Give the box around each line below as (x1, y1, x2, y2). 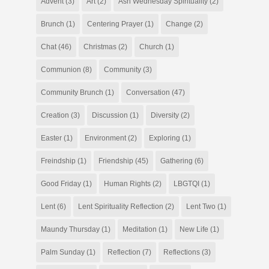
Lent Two (186, 202, 216, 211)
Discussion (91, 111, 128, 120)
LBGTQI (173, 180, 199, 189)
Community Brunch (40, 88, 103, 97)
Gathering (160, 157, 193, 166)
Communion (40, 65, 81, 74)
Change (165, 20, 192, 29)
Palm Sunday (40, 248, 85, 257)
